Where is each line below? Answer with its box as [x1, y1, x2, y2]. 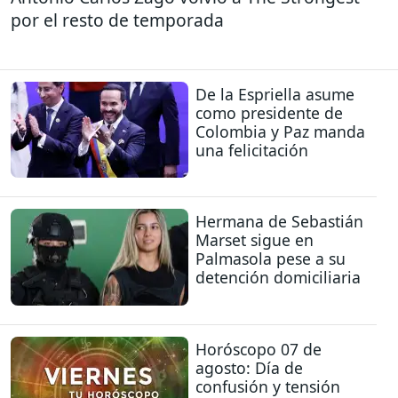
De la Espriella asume [195, 83, 354, 105]
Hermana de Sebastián [195, 211, 363, 233]
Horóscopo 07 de [195, 338, 322, 360]
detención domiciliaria [195, 267, 361, 289]
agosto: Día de [195, 356, 303, 378]
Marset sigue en [195, 229, 314, 251]
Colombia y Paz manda [195, 120, 365, 142]
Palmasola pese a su [195, 248, 346, 270]
